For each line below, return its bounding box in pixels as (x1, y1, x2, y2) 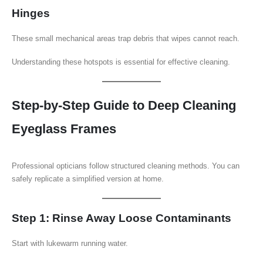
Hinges (12, 6, 50, 19)
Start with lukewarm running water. (12, 238, 128, 248)
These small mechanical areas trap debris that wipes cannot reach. (12, 33, 240, 43)
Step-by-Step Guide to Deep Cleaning (12, 98, 236, 113)
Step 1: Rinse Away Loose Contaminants (12, 211, 231, 224)
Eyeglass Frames (12, 122, 116, 137)
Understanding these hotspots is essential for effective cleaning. (12, 58, 230, 67)
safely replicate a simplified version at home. (12, 174, 164, 184)
